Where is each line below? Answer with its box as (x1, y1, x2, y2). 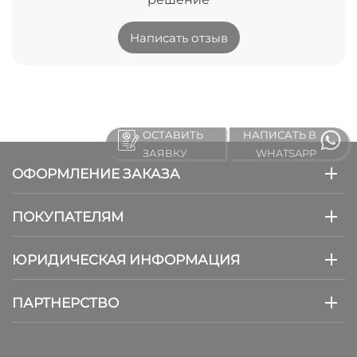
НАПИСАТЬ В (243, 127, 316, 141)
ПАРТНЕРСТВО (12, 294, 119, 311)
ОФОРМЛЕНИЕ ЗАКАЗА (12, 165, 180, 182)
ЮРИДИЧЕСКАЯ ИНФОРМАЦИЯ (12, 251, 240, 268)
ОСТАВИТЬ (143, 127, 203, 141)
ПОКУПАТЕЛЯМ (12, 208, 124, 225)
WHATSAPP (256, 146, 316, 159)
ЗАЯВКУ (143, 146, 187, 159)
